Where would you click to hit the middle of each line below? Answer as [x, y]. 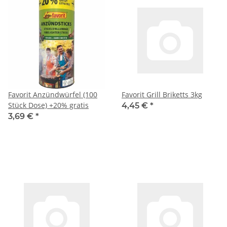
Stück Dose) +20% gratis [48, 105]
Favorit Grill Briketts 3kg [162, 94]
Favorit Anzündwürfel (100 [53, 94]
